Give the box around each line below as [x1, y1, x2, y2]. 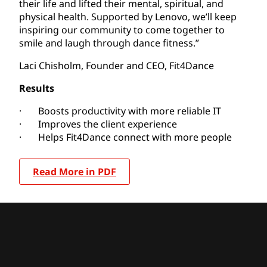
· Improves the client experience [19, 117, 177, 131]
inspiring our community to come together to [19, 23, 225, 36]
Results [19, 81, 54, 95]
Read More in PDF [33, 164, 116, 178]
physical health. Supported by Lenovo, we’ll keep [19, 10, 237, 23]
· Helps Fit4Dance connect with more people [19, 130, 232, 144]
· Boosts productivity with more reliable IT [19, 104, 221, 117]
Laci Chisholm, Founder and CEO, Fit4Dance [19, 58, 214, 72]
